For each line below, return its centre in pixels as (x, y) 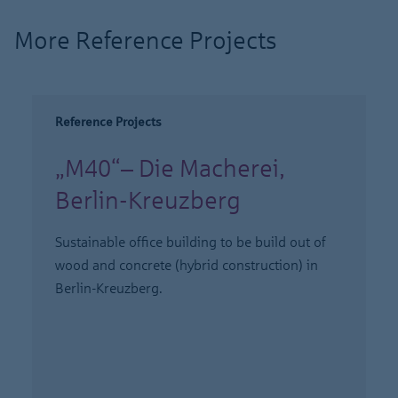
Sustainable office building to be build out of (191, 242)
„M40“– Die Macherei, (170, 168)
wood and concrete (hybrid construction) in (187, 265)
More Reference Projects (146, 40)
